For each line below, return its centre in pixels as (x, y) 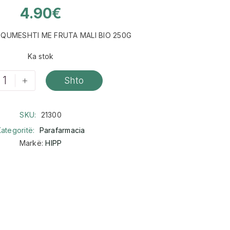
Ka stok (41, 56)
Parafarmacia (62, 130)
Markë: (32, 143)
